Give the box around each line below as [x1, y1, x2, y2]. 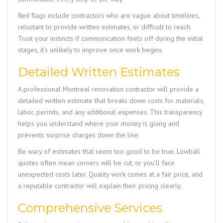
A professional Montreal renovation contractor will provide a [18, 85, 199, 94]
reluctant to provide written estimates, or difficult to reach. [18, 22, 191, 32]
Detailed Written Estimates [18, 65, 180, 80]
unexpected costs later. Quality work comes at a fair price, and [18, 170, 203, 179]
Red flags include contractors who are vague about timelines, [18, 11, 200, 20]
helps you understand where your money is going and [18, 119, 179, 128]
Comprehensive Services [18, 201, 162, 216]
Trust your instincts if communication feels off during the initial [18, 34, 203, 43]
